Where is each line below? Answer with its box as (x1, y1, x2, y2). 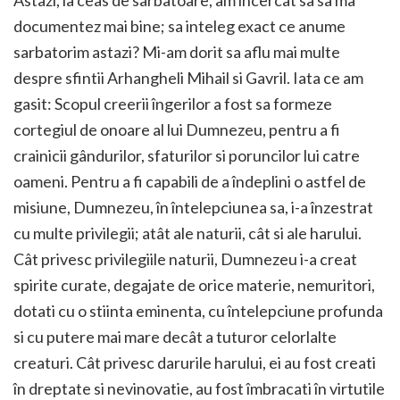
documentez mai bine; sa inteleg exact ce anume (13, 16, 346, 36)
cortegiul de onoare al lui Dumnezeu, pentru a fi (13, 120, 340, 139)
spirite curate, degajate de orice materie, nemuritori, (13, 275, 375, 295)
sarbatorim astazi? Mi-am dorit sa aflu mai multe (13, 42, 340, 62)
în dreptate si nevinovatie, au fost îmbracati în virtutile (13, 379, 385, 398)
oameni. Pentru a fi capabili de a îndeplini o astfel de (13, 171, 366, 191)
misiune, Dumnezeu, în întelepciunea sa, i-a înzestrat (13, 197, 373, 217)
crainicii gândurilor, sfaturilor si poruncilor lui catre (13, 146, 360, 165)
